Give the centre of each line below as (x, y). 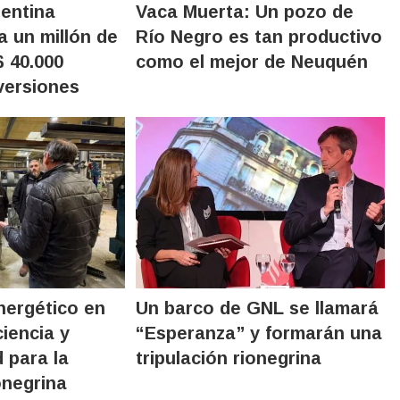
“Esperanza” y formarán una (259, 333)
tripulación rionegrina (229, 358)
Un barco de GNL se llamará (258, 308)
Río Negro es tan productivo (259, 36)
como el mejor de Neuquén (252, 61)
